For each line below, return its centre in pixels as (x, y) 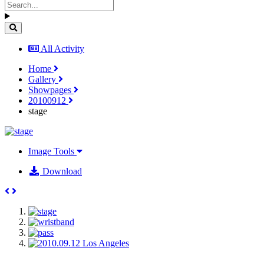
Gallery (43, 79)
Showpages (51, 90)
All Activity (62, 48)
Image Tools (52, 151)
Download (61, 171)
